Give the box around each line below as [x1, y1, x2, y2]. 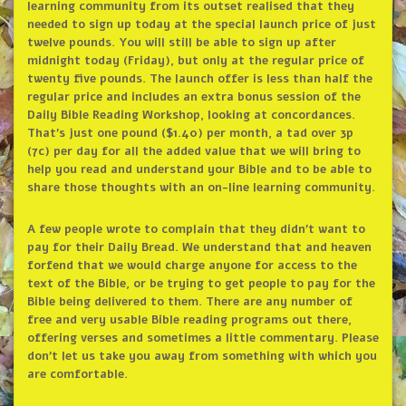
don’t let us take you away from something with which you [26, 347, 377, 364]
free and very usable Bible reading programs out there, [26, 311, 352, 328]
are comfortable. [26, 365, 128, 382]
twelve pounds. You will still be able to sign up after [26, 34, 336, 51]
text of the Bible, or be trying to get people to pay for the [26, 275, 375, 292]
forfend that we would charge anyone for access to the [26, 256, 357, 274]
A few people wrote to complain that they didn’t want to [26, 220, 365, 237]
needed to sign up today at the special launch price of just [26, 15, 376, 33]
